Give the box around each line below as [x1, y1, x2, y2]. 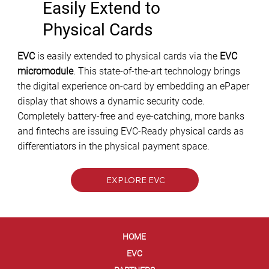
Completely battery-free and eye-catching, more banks [17, 110, 244, 122]
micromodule [17, 65, 73, 77]
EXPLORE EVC [106, 174, 165, 186]
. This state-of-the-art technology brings [73, 65, 240, 77]
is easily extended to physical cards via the [34, 50, 220, 62]
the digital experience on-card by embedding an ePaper [17, 80, 249, 92]
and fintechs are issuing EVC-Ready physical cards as [17, 125, 244, 138]
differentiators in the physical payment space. [17, 141, 210, 153]
